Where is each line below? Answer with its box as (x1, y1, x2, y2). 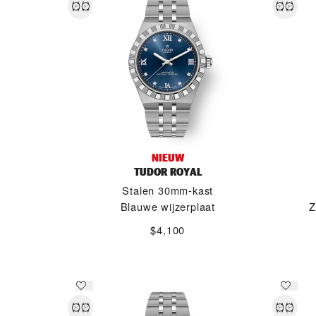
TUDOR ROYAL (133, 164, 202, 179)
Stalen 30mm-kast (122, 183, 214, 197)
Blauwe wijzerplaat (120, 199, 215, 214)
